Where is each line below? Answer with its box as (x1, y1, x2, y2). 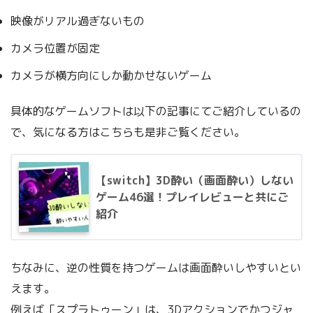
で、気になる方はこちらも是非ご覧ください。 (10, 124, 245, 140)
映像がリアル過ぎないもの (10, 13, 145, 29)
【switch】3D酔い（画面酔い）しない (96, 172, 293, 188)
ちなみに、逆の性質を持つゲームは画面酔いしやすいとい (10, 259, 301, 275)
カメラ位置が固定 (10, 40, 100, 56)
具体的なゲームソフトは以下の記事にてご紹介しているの (10, 103, 301, 119)
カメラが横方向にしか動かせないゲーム (10, 67, 212, 83)
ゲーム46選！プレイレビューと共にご (96, 189, 289, 205)
